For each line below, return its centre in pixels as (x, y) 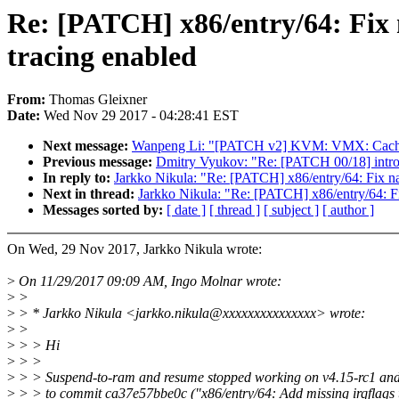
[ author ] (348, 210)
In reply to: (78, 178)
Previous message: (99, 162)
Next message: (87, 146)
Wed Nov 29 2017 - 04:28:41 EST (141, 116)
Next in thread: (90, 194)
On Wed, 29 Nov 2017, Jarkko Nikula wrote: (134, 249)
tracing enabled (102, 56)
